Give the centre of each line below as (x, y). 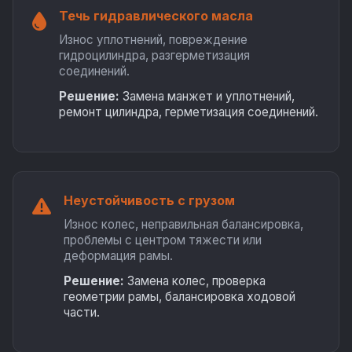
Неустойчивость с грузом (149, 200)
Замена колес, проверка (195, 281)
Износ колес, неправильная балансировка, (183, 224)
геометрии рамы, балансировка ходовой (180, 297)
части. (82, 312)
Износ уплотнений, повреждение (153, 40)
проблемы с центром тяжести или (163, 240)
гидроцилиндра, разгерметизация (154, 55)
